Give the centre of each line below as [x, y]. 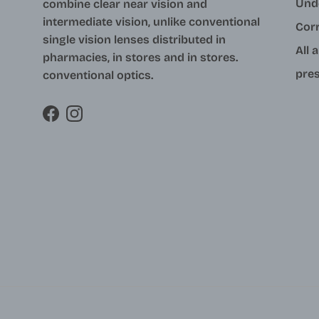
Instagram [102, 120]
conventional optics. [98, 75]
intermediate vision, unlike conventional [151, 21]
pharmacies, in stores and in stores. [140, 57]
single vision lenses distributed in [134, 39]
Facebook [76, 120]
